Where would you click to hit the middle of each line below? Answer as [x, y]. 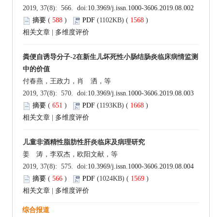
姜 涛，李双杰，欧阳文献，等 [70, 155]
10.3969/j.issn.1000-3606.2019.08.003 [141, 93]
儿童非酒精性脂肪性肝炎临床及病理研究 [84, 142]
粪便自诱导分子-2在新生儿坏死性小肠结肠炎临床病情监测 [110, 57]
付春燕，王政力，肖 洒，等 [67, 81]
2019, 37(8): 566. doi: [55, 8]
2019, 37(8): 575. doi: [55, 167]
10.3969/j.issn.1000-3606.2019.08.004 [141, 167]
